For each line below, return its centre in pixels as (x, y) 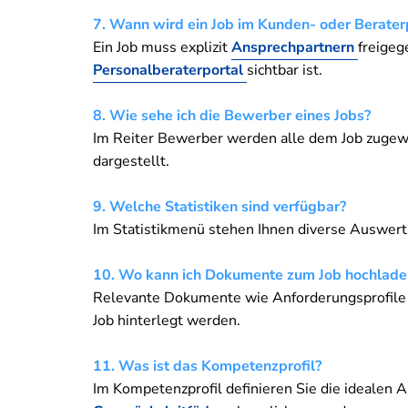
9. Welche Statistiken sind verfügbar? (219, 206)
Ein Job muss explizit (162, 47)
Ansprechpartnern (295, 47)
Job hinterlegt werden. (167, 320)
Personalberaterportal (170, 70)
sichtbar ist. (285, 70)
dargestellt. (131, 161)
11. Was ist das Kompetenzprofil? (207, 366)
